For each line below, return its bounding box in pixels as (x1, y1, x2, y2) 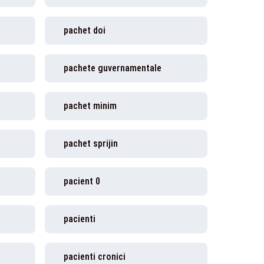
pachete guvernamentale (64, 62, 161, 74)
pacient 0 (64, 176, 100, 187)
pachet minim (64, 100, 117, 111)
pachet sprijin (64, 138, 118, 149)
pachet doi (64, 25, 105, 36)
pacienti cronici (64, 251, 126, 262)
